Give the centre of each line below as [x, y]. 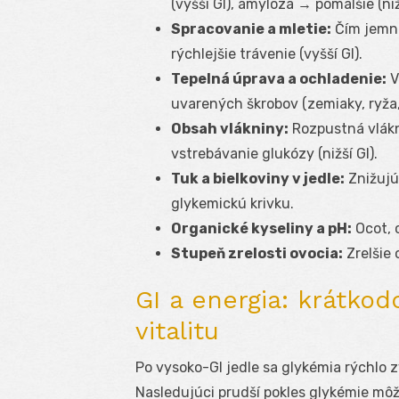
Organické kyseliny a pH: [261, 229]
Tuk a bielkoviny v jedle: [258, 179]
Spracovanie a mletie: [251, 29]
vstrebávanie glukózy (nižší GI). [274, 154]
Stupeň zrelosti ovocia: [257, 254]
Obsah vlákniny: [230, 129]
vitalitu [177, 331]
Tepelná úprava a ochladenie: [279, 79]
